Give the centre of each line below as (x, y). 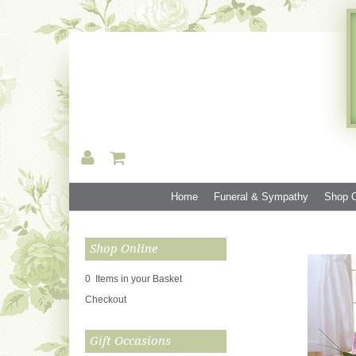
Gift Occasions (130, 341)
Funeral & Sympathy (261, 197)
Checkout (106, 300)
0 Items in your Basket (133, 279)
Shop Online (124, 249)
